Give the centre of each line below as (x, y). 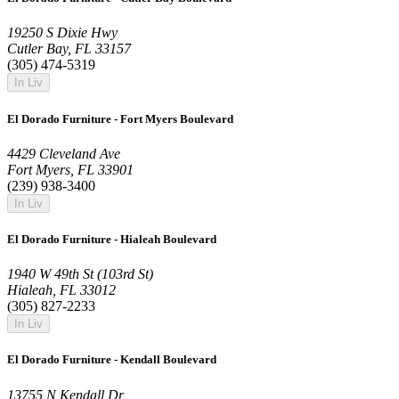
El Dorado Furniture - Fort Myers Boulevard (120, 118)
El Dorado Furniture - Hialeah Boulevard (112, 239)
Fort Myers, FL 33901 (70, 169)
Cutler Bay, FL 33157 (69, 49)
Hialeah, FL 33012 (61, 290)
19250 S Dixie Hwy (62, 33)
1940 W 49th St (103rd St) (80, 274)
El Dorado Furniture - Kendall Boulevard (112, 360)
